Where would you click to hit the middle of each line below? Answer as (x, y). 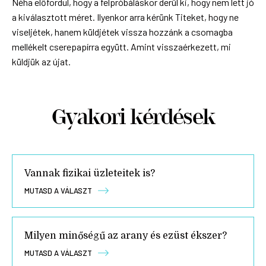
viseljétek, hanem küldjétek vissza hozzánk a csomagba (122, 31)
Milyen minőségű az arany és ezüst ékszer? (126, 235)
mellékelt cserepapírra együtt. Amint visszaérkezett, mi (121, 46)
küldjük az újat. (41, 61)
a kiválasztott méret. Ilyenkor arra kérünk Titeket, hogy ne (125, 17)
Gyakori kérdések (133, 117)
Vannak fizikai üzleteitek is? (90, 173)
